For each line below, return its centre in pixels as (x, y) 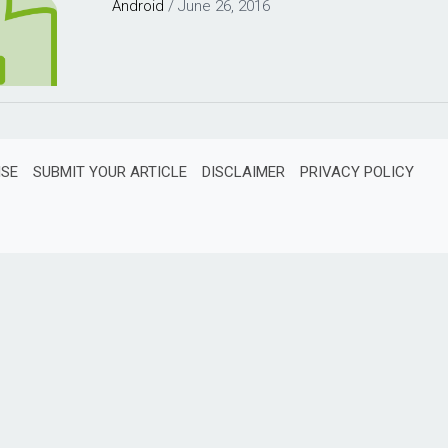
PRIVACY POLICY (357, 172)
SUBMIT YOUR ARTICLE (110, 172)
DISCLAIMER (243, 172)
